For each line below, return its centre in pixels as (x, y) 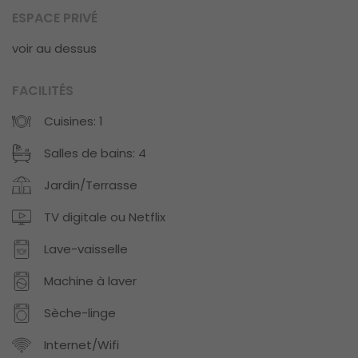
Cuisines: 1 (74, 121)
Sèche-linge (80, 313)
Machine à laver (90, 281)
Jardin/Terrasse (91, 185)
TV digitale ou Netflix (105, 217)
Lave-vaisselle (86, 249)
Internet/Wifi (82, 345)
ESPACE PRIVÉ (55, 18)
